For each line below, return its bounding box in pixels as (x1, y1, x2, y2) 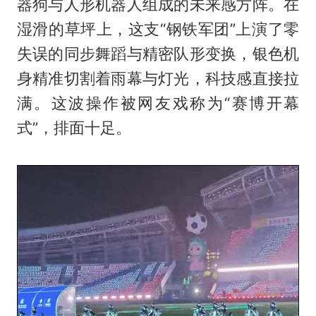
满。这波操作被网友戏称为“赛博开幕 (16, 94, 300, 113)
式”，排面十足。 (16, 119, 131, 138)
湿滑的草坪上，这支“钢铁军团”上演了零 (16, 20, 300, 39)
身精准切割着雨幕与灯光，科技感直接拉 (16, 69, 300, 88)
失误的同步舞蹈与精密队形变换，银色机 (16, 44, 300, 63)
